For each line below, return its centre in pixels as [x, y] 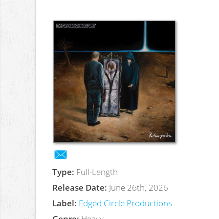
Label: [65, 203]
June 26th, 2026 [138, 187]
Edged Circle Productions [125, 203]
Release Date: [80, 187]
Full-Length [97, 172]
